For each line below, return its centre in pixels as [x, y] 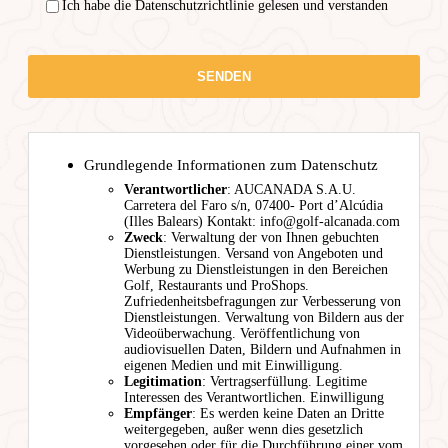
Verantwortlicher [175, 189]
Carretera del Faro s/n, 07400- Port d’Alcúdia [253, 205]
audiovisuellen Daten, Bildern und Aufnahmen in [262, 349]
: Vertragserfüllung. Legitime [284, 381]
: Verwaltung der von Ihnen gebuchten [271, 237]
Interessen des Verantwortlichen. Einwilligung [254, 397]
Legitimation [163, 381]
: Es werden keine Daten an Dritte [288, 413]
